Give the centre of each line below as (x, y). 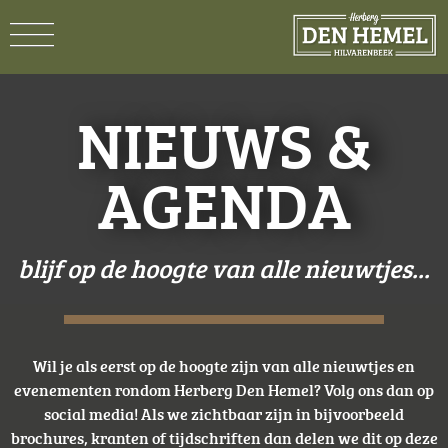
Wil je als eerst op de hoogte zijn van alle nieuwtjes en (224, 366)
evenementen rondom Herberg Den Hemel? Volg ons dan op (224, 390)
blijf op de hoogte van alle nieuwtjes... (224, 268)
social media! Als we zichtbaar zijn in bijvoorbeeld (224, 414)
